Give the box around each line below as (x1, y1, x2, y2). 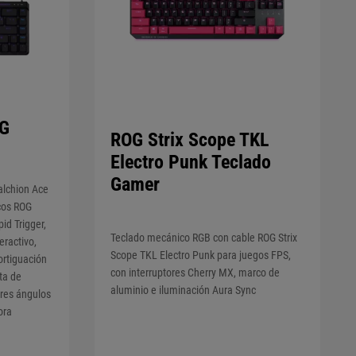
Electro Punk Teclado (110, 150, 271, 173)
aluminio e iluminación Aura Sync (110, 284, 256, 297)
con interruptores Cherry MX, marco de (110, 266, 280, 280)
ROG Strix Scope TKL (110, 128, 269, 151)
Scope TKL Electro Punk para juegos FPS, (110, 249, 291, 262)
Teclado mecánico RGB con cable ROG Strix (110, 231, 297, 245)
